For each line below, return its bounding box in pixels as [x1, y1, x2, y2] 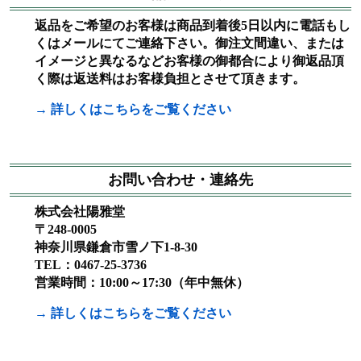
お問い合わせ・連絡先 [108, 171, 253, 188]
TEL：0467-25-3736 [35, 257, 147, 272]
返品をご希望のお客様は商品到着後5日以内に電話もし [35, 18, 351, 32]
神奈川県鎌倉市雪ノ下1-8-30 [35, 239, 197, 254]
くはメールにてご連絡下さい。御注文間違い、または [35, 35, 344, 50]
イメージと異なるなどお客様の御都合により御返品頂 [35, 53, 344, 68]
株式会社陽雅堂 [35, 204, 125, 218]
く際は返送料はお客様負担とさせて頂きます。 [35, 71, 305, 85]
